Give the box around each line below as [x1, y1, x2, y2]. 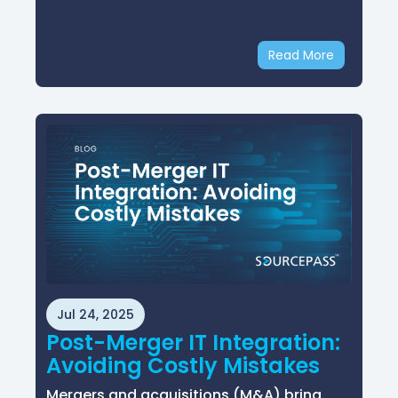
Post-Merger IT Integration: [46, 328, 340, 358]
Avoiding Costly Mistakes [46, 351, 320, 381]
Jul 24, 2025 [57, 306, 134, 324]
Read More [268, 46, 334, 64]
